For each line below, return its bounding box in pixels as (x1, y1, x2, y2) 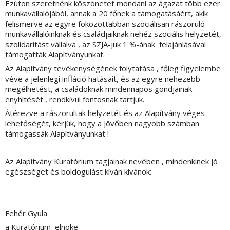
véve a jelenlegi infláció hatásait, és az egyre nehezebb (5, 73, 200, 84)
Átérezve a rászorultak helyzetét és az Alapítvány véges (5, 108, 205, 119)
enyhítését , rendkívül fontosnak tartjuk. (5, 94, 144, 105)
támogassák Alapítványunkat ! (5, 128, 109, 139)
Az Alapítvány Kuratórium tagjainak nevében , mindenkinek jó (5, 156, 218, 167)
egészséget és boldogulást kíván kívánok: (5, 166, 151, 177)
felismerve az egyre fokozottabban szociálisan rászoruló (5, 18, 205, 29)
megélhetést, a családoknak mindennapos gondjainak (5, 84, 192, 94)
